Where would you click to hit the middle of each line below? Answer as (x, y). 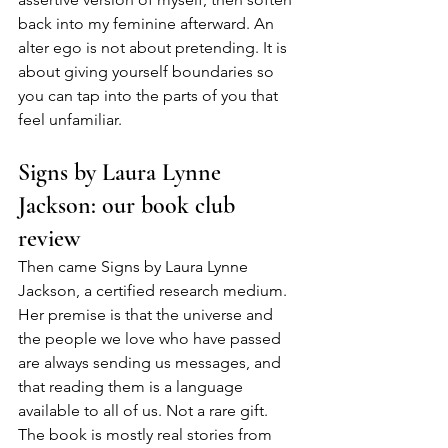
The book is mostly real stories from (147, 435)
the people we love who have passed (151, 339)
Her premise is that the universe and (147, 315)
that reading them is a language (132, 387)
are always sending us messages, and (151, 363)
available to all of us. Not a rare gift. (145, 411)
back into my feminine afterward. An (148, 24)
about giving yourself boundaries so (148, 72)
